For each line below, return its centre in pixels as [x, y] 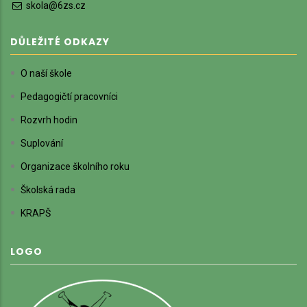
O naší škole [46, 73]
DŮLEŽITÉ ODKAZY [60, 41]
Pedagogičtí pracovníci [69, 96]
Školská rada [48, 189]
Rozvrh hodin [49, 120]
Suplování [42, 143]
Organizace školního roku [75, 166]
